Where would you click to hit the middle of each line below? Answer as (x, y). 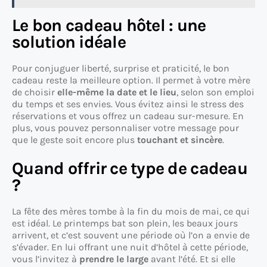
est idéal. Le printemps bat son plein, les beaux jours (125, 223)
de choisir (35, 92)
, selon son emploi (215, 92)
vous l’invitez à (46, 259)
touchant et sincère (180, 140)
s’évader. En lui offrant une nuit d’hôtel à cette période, (130, 247)
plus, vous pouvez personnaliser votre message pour (125, 128)
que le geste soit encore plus (74, 140)
